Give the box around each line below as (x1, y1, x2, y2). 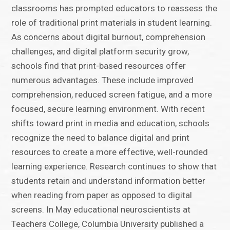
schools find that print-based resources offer (11, 61, 186, 71)
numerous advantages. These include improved (11, 75, 194, 86)
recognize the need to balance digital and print (11, 132, 190, 143)
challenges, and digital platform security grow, (11, 46, 189, 57)
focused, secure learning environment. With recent (11, 104, 205, 114)
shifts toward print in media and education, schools (11, 118, 210, 129)
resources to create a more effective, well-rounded (11, 147, 208, 158)
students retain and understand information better (11, 176, 206, 186)
